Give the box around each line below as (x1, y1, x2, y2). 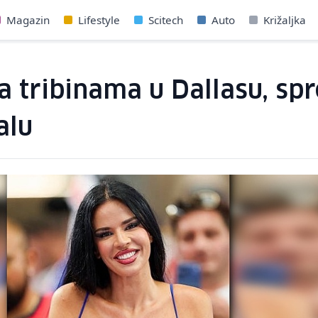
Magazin (6, 13, 50, 27)
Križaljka (263, 13, 307, 27)
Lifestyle (78, 13, 121, 27)
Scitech (148, 13, 184, 27)
